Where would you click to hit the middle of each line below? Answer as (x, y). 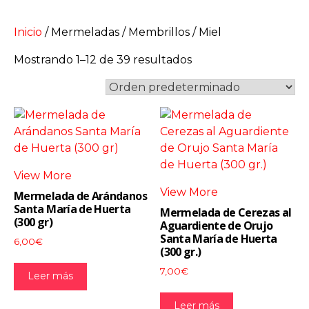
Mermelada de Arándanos (80, 196)
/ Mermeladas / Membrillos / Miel (132, 32)
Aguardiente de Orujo (217, 226)
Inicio (28, 32)
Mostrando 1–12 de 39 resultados (103, 60)
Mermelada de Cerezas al (226, 213)
